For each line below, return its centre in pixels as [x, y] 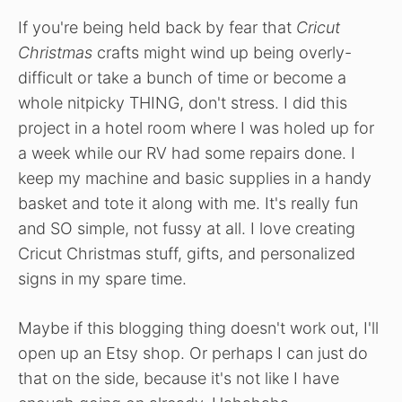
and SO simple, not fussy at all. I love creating [187, 228]
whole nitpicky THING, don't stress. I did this [183, 102]
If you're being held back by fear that [157, 27]
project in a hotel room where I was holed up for [196, 127]
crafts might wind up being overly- [222, 52]
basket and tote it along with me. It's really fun [188, 203]
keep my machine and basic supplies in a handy [195, 178]
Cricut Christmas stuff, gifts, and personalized [187, 253]
